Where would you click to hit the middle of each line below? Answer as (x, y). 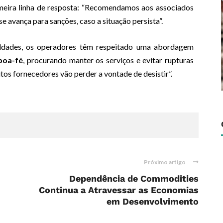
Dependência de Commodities (134, 179)
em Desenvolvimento (153, 202)
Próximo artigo (165, 162)
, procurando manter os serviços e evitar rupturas (109, 60)
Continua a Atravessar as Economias (119, 190)
